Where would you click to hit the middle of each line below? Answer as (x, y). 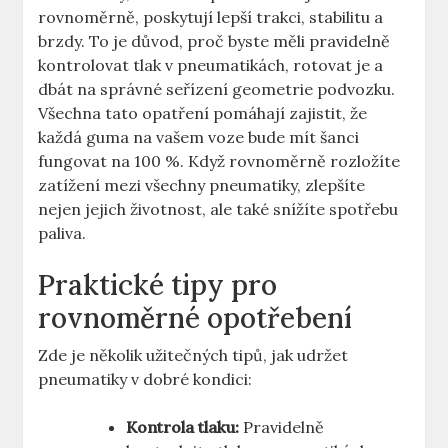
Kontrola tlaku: (183, 427)
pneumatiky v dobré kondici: (145, 379)
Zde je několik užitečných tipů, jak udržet (193, 355)
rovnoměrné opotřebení (195, 318)
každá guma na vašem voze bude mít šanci (199, 137)
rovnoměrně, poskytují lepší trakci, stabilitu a (211, 17)
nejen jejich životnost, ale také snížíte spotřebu (218, 209)
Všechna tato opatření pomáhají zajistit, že (203, 113)
